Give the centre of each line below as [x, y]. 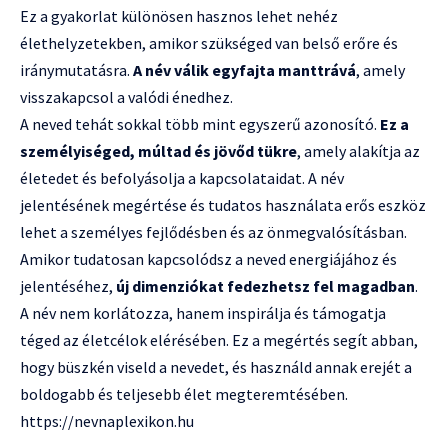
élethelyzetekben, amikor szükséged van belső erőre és [209, 42]
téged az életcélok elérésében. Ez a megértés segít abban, [219, 339]
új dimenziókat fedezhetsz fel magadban [265, 285]
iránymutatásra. [76, 69]
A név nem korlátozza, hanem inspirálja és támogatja [203, 312]
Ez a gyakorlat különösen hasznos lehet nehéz [179, 15]
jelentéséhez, [68, 285]
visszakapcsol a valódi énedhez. [126, 96]
